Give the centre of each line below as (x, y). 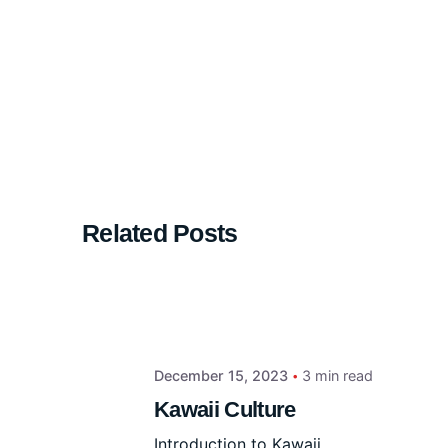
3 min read (337, 376)
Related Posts (160, 234)
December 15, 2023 (220, 376)
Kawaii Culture (224, 409)
